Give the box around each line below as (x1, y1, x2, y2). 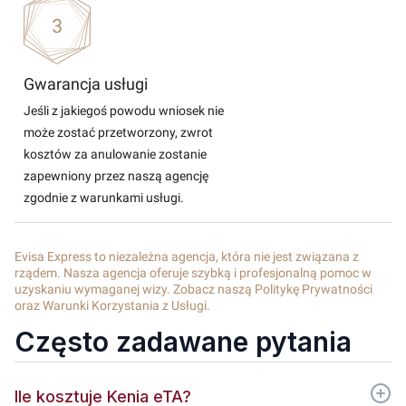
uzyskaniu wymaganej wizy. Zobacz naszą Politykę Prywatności (14, 282, 372, 296)
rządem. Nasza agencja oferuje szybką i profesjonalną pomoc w (14, 266, 372, 280)
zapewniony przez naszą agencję (24, 169, 208, 183)
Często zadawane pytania (14, 325, 352, 358)
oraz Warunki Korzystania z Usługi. (14, 298, 210, 313)
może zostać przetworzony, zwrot (24, 125, 213, 140)
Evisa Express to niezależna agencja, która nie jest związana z (14, 249, 359, 264)
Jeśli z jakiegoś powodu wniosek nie (24, 103, 224, 118)
